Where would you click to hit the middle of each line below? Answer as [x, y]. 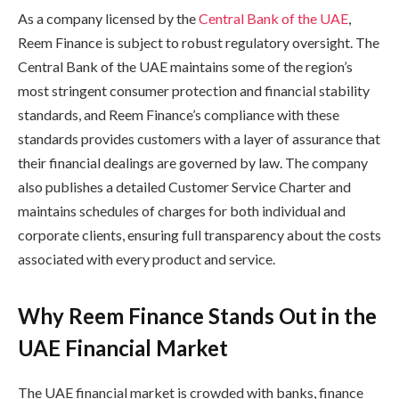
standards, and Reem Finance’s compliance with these [179, 115]
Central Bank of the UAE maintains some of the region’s [185, 67]
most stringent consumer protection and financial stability [194, 91]
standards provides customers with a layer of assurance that [199, 139]
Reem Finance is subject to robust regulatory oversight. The [199, 43]
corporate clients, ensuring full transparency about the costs [199, 235]
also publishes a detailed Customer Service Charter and [184, 187]
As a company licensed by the [108, 19]
